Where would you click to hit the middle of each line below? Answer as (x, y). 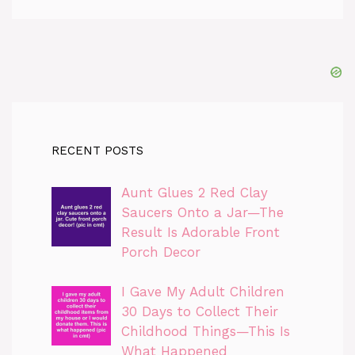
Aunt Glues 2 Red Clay (194, 192)
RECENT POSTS (97, 150)
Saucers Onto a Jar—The (202, 212)
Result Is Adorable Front (200, 232)
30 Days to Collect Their (199, 312)
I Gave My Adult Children (202, 292)
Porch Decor (160, 252)
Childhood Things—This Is (205, 332)
